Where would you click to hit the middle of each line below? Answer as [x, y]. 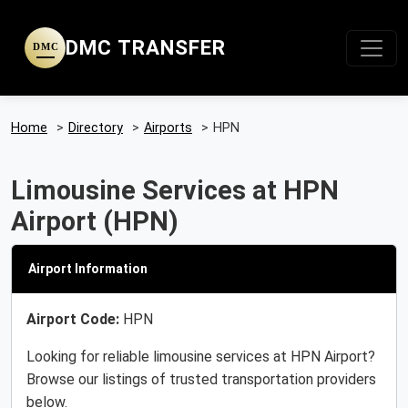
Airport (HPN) [95, 221]
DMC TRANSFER [146, 47]
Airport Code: [73, 319]
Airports [168, 128]
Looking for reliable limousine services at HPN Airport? [201, 357]
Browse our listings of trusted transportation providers [201, 379]
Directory [96, 128]
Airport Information [88, 269]
